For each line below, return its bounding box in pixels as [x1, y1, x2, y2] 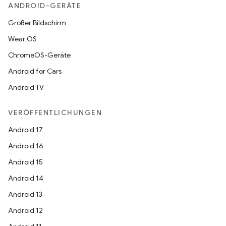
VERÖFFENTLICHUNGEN [8, 108, 102, 117]
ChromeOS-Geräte [8, 50, 71, 60]
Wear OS [8, 34, 37, 43]
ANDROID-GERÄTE [8, 1, 81, 10]
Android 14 [8, 174, 43, 183]
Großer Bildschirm [8, 18, 66, 27]
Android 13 [8, 190, 42, 199]
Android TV [8, 83, 44, 92]
